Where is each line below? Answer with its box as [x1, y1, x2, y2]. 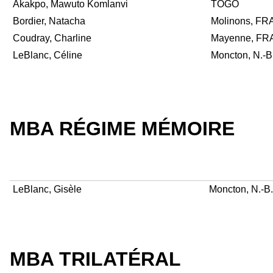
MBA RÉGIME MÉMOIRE [10, 117, 235, 140]
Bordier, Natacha [13, 16, 85, 27]
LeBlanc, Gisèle [13, 183, 82, 194]
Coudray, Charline [13, 33, 91, 44]
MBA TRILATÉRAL [10, 247, 181, 270]
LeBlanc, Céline [13, 50, 82, 61]
